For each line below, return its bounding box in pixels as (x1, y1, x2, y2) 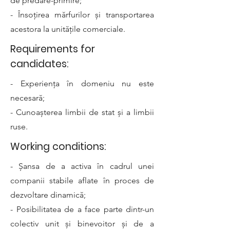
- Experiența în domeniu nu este (10, 79, 154, 88)
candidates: (10, 57, 68, 71)
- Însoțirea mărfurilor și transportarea (10, 10, 154, 20)
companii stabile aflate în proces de (10, 176, 154, 185)
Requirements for (10, 42, 95, 56)
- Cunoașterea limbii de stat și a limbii (10, 107, 154, 117)
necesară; (10, 93, 45, 103)
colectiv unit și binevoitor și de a (10, 219, 154, 228)
